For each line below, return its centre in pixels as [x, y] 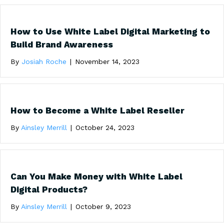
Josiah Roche [44, 61]
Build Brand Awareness [62, 44]
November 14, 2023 [107, 61]
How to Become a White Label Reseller [97, 110]
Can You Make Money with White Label [96, 176]
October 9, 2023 [103, 206]
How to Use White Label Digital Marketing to [110, 31]
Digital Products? [49, 189]
